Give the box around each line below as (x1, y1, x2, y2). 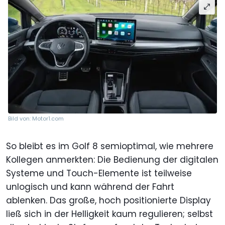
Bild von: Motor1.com (8, 115, 64, 123)
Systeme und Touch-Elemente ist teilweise (6, 167, 192, 180)
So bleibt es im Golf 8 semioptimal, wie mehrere (6, 140, 213, 153)
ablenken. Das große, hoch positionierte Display (6, 194, 211, 207)
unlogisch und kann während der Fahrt (6, 181, 174, 193)
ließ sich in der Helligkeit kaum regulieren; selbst (6, 208, 213, 220)
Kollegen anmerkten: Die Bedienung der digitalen (6, 154, 218, 166)
